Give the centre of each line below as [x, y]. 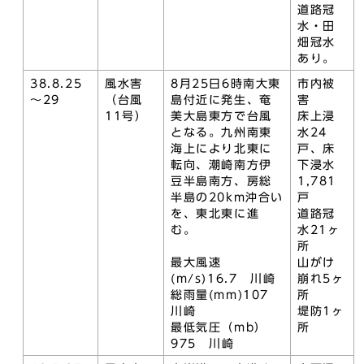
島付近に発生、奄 [221, 100]
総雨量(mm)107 [226, 295]
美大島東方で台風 [221, 116]
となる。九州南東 [221, 132]
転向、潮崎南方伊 [221, 165]
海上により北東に [221, 149]
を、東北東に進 [215, 214]
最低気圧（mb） [219, 327]
